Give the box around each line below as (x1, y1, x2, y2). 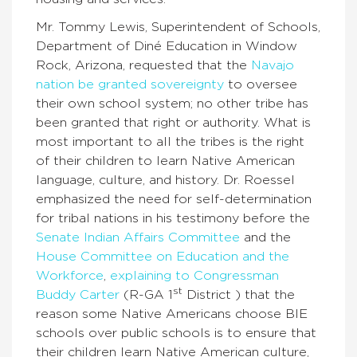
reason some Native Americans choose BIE (36, 308, 308, 320)
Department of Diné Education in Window (36, 40, 297, 53)
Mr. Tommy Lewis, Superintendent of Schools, (36, 21, 320, 33)
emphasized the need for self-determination (36, 193, 312, 206)
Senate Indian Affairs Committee (36, 231, 240, 244)
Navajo (251, 59, 294, 72)
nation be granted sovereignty (36, 78, 224, 91)
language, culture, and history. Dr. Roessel (36, 174, 295, 186)
